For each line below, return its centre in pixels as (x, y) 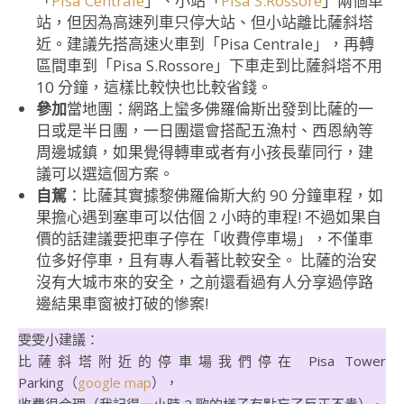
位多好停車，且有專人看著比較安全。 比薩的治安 (207, 261)
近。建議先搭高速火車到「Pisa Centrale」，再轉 (205, 44)
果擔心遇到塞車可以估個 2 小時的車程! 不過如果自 (209, 217)
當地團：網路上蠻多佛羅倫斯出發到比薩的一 (220, 109)
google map (115, 383)
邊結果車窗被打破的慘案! (122, 304)
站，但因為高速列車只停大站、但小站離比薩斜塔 (205, 23)
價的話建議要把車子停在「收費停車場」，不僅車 (205, 239)
